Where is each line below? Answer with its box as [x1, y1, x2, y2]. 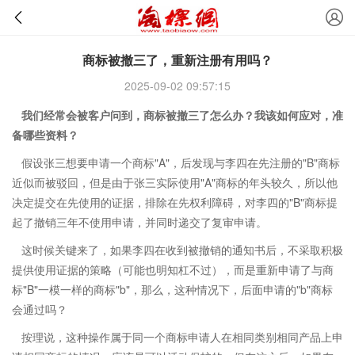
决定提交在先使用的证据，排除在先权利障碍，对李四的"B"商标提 [12, 194, 338, 210]
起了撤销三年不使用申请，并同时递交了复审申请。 [12, 214, 267, 230]
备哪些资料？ [12, 127, 78, 143]
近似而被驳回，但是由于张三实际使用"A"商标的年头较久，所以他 [12, 174, 338, 190]
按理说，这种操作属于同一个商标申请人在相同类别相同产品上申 [21, 329, 343, 345]
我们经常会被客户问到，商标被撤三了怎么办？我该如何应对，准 [21, 107, 343, 123]
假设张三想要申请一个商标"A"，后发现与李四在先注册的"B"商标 [21, 155, 340, 170]
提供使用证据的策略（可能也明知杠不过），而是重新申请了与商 [12, 261, 334, 277]
